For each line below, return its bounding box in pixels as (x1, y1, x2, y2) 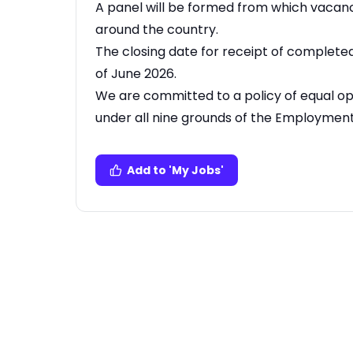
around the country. (95, 20, 218, 39)
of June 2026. (95, 65, 176, 83)
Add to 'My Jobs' (127, 162, 224, 178)
